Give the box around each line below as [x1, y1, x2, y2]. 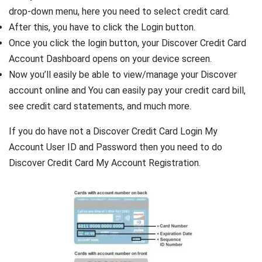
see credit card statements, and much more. [9, 100, 191, 112]
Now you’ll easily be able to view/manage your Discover [9, 68, 237, 80]
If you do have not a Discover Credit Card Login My [9, 125, 218, 137]
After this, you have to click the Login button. [9, 21, 195, 33]
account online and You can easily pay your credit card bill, [9, 84, 246, 96]
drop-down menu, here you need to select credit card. [9, 5, 230, 17]
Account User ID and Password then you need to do [9, 141, 222, 153]
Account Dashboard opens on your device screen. [9, 53, 212, 64]
